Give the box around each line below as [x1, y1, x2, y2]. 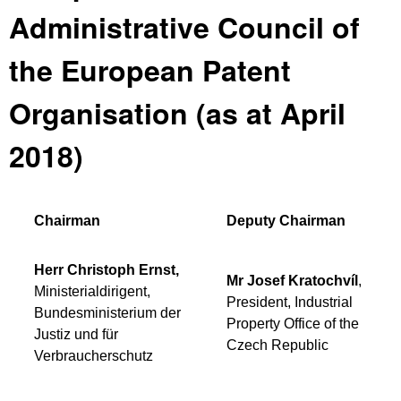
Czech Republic [226, 337, 328, 354]
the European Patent [9, 49, 291, 90]
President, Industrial [226, 294, 353, 311]
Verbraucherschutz [34, 348, 153, 364]
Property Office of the [226, 316, 359, 332]
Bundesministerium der [34, 305, 181, 321]
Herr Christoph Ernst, [34, 262, 179, 278]
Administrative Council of [9, 6, 360, 47]
